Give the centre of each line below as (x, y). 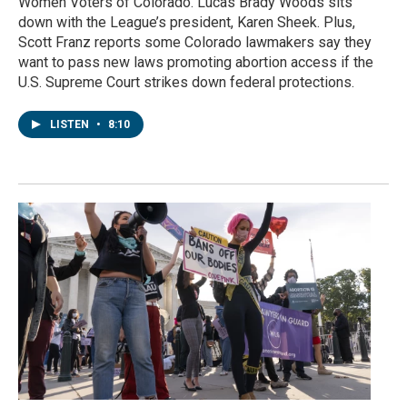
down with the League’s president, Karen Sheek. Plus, (187, 23)
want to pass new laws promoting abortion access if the (196, 63)
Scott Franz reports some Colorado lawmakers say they (195, 43)
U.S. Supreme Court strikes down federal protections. (186, 83)
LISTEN (71, 125)
